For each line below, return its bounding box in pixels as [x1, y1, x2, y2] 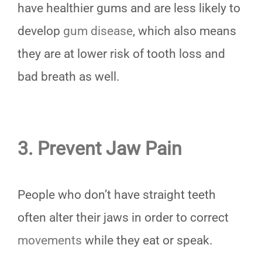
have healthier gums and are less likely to [18, 1, 240, 16]
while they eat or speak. [82, 233, 213, 247]
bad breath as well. [18, 70, 120, 84]
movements [18, 233, 82, 247]
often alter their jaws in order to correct [18, 210, 229, 225]
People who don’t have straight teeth [18, 187, 216, 202]
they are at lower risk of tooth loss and [18, 47, 225, 61]
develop [18, 24, 63, 39]
